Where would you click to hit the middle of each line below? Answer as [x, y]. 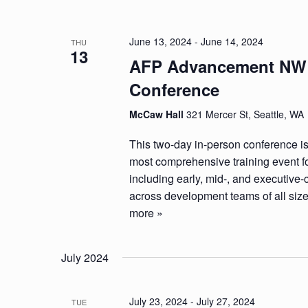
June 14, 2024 [232, 41]
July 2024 [85, 257]
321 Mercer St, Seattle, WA [245, 114]
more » [146, 213]
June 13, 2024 [161, 41]
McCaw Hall [158, 114]
